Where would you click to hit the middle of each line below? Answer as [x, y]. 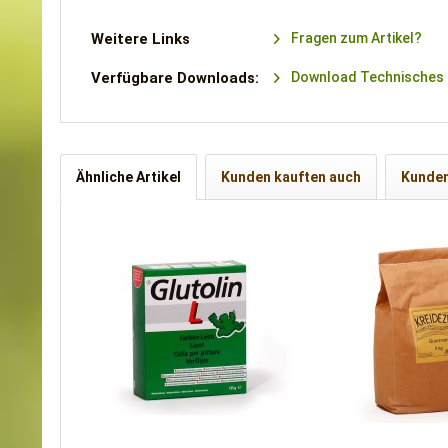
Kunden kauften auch [291, 177]
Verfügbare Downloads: [175, 78]
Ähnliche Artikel [128, 177]
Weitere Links [140, 39]
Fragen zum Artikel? [355, 38]
